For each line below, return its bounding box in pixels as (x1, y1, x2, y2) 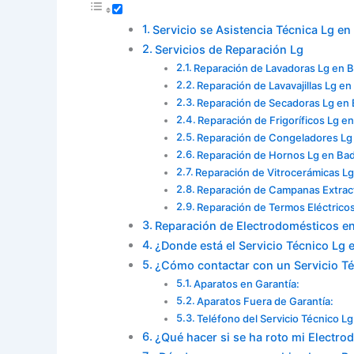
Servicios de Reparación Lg (154, 42, 303, 56)
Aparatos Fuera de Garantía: (197, 294, 334, 307)
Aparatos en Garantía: (194, 277, 300, 290)
